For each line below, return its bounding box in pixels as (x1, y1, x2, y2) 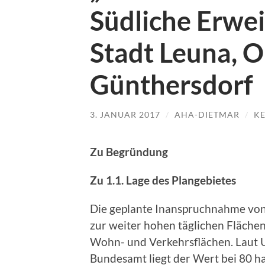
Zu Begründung (90, 144, 168, 159)
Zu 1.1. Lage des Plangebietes (90, 173, 236, 187)
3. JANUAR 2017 (90, 109, 160, 119)
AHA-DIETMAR (174, 109, 240, 119)
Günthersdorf (90, 68, 253, 101)
